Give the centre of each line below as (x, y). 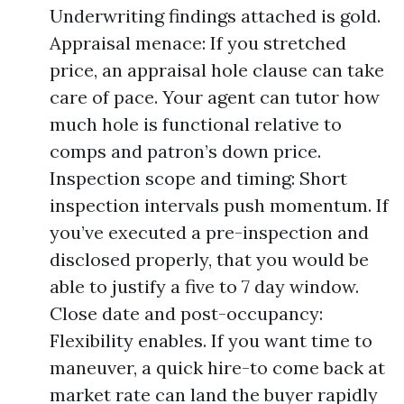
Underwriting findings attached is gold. (215, 16)
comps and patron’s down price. (185, 151)
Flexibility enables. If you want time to (211, 340)
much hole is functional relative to (196, 124)
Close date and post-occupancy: (186, 313)
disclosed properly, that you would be (209, 259)
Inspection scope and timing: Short (198, 178)
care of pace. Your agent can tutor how (215, 97)
